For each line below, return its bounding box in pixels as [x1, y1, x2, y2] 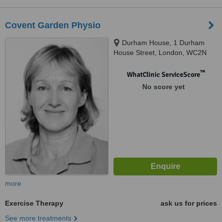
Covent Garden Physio [5, 20, 101, 30]
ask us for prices [161, 199, 217, 207]
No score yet [142, 83, 185, 91]
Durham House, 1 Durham [122, 39, 205, 47]
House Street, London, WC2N [113, 49, 207, 56]
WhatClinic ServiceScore [126, 70, 200, 79]
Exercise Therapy [5, 199, 63, 207]
